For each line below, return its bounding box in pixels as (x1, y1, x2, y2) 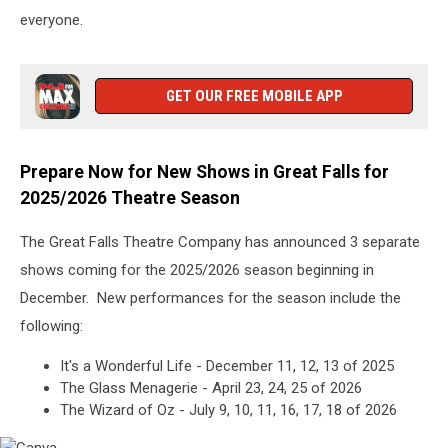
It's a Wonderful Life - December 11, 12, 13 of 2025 (60, 357, 394, 376)
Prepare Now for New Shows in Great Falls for (20, 161, 389, 182)
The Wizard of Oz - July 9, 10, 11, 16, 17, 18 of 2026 (60, 401, 397, 420)
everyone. (20, 10, 83, 29)
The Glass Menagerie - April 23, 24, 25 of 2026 (60, 379, 362, 398)
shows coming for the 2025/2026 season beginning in (20, 261, 374, 280)
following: (20, 317, 83, 336)
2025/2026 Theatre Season (20, 187, 240, 208)
